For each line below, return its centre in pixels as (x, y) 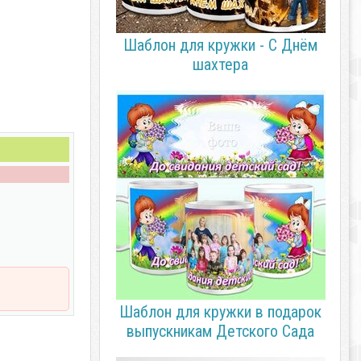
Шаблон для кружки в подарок (220, 312)
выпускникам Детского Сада (220, 331)
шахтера (220, 64)
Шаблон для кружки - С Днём (220, 45)
